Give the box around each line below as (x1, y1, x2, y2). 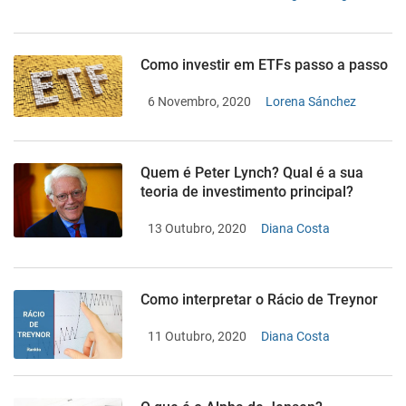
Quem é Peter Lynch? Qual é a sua (140, 164, 363, 181)
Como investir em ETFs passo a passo (140, 56, 388, 73)
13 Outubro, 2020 (148, 221, 246, 236)
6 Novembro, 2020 (148, 94, 251, 109)
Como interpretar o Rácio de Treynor (140, 291, 378, 308)
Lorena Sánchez (266, 94, 356, 109)
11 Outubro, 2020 (148, 329, 246, 343)
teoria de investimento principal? (140, 183, 353, 200)
